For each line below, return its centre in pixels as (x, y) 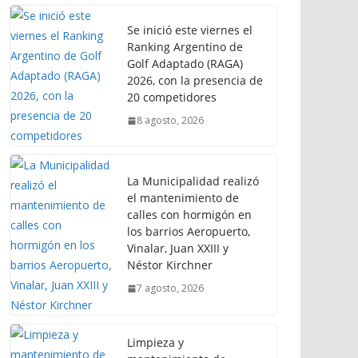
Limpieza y (155, 342)
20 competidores (172, 97)
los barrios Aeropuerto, (189, 232)
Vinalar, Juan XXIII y (178, 249)
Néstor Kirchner (170, 265)
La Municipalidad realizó (193, 181)
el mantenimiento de (183, 198)
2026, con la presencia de (195, 81)
